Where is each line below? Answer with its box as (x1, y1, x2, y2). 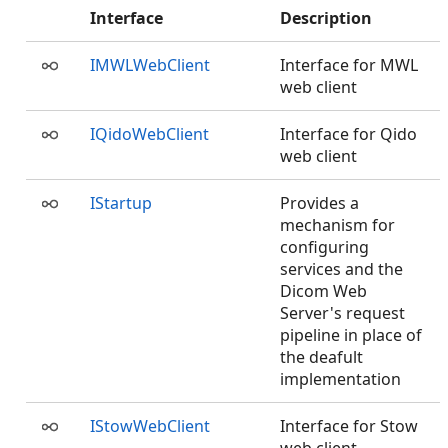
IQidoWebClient (90, 123, 209, 145)
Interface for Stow (280, 415, 418, 437)
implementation (280, 368, 401, 390)
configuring (280, 236, 369, 258)
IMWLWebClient (90, 54, 210, 76)
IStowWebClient (90, 415, 210, 437)
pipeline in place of (280, 324, 422, 346)
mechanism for (280, 214, 395, 236)
